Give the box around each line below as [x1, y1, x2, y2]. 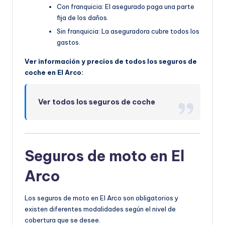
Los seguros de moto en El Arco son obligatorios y [25, 194, 178, 202]
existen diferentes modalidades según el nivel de [25, 205, 176, 213]
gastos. [57, 38, 80, 46]
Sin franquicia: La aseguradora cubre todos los [57, 27, 199, 35]
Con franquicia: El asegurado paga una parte [57, 2, 194, 11]
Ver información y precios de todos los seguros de [25, 57, 197, 65]
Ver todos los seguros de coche [38, 97, 156, 106]
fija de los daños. [57, 13, 108, 22]
